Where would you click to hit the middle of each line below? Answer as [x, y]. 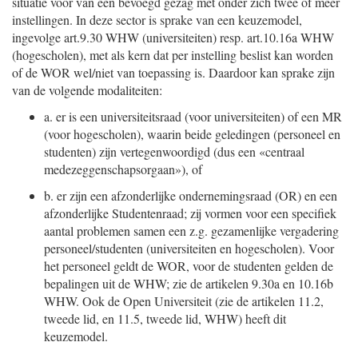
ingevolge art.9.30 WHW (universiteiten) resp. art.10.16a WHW [173, 37]
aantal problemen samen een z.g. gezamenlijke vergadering [191, 231]
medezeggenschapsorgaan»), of [123, 169]
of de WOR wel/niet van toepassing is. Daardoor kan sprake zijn [173, 72]
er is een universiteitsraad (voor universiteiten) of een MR [199, 116]
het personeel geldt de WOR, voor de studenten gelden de [189, 266]
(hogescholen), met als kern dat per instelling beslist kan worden [173, 55]
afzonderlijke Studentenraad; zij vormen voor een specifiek [190, 213]
